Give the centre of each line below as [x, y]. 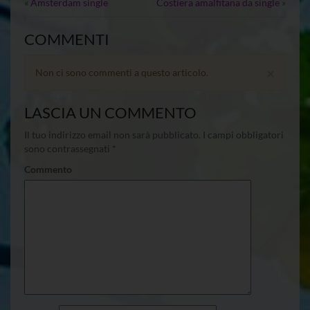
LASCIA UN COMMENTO [110, 112]
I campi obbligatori [242, 134]
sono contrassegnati [68, 148]
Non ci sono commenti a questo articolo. [122, 72]
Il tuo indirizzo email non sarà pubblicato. [112, 134]
